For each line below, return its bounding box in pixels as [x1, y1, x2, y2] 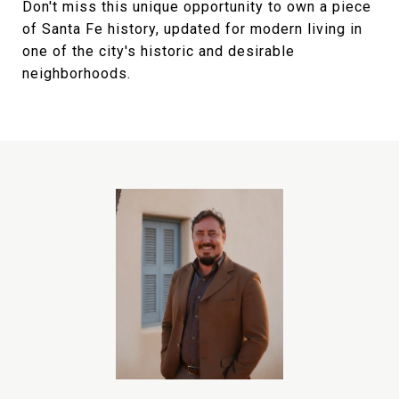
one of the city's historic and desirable [22, 43, 295, 60]
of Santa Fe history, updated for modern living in [22, 20, 362, 37]
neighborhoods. [22, 65, 131, 82]
